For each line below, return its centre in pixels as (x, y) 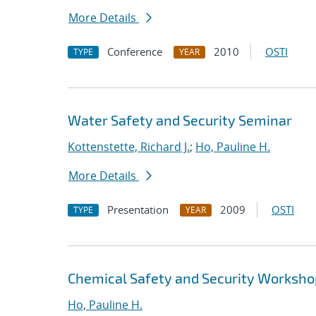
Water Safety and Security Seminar (180, 120)
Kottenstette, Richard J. (129, 147)
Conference (135, 51)
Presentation (138, 209)
